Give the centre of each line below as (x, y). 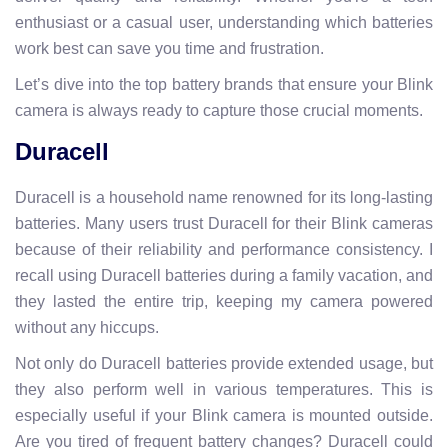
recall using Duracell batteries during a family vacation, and (224, 275)
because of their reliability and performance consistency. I (224, 249)
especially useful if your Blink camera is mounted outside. (224, 415)
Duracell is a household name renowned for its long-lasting (224, 197)
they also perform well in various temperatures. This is (224, 389)
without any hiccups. (87, 327)
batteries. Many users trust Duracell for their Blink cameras (224, 223)
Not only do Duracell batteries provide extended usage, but (224, 363)
